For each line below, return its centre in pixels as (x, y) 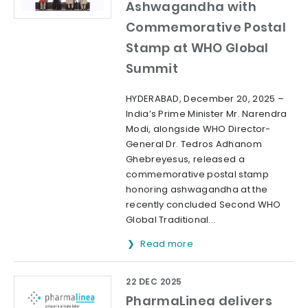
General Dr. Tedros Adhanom (194, 144)
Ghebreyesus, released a (185, 159)
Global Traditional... (171, 219)
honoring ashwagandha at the (197, 189)
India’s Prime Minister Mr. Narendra (207, 113)
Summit (152, 68)
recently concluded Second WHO (203, 204)
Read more (168, 243)
